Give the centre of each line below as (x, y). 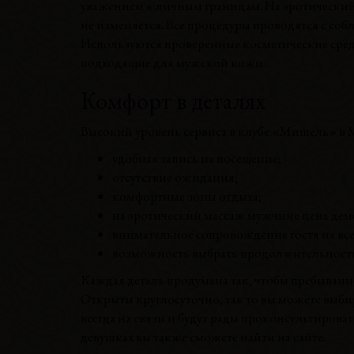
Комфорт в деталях (173, 101)
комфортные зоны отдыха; (187, 196)
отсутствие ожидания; (175, 177)
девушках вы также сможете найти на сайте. (203, 337)
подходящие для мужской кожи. (173, 62)
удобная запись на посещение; (197, 158)
